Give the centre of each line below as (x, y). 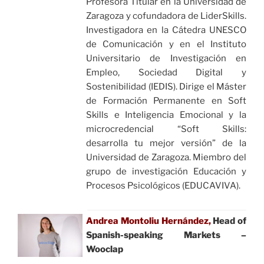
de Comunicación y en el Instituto (166, 44)
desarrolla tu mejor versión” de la (166, 143)
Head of (230, 221)
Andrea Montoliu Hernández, (148, 221)
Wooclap (105, 249)
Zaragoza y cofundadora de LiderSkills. (166, 16)
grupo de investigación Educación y (166, 172)
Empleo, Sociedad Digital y (166, 73)
